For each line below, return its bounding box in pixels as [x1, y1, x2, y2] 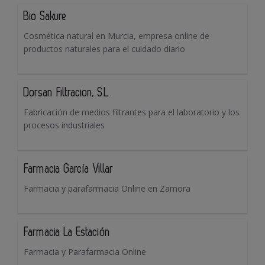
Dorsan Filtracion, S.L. [24, 87, 110, 99]
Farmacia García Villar [24, 163, 114, 176]
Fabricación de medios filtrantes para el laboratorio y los [24, 106, 240, 118]
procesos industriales [24, 119, 105, 131]
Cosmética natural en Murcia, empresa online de [24, 30, 209, 42]
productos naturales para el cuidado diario [24, 43, 185, 55]
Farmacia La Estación [24, 227, 110, 239]
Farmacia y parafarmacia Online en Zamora [24, 183, 190, 195]
